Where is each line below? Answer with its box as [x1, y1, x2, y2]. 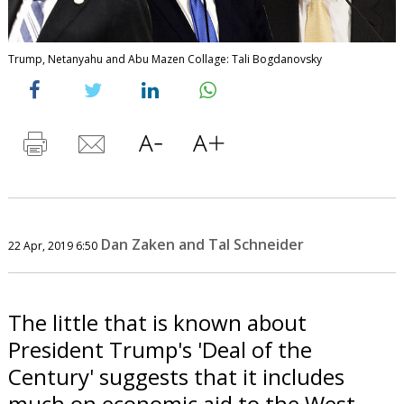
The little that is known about [7, 307, 307, 337]
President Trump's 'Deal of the [7, 334, 312, 364]
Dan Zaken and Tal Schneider [100, 234, 304, 254]
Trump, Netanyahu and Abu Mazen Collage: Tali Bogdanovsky [7, 50, 322, 67]
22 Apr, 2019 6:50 [7, 237, 97, 253]
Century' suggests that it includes [7, 361, 344, 391]
